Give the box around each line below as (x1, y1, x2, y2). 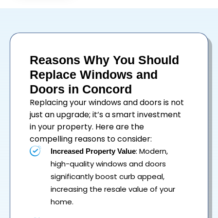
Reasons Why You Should (30, 53, 179, 67)
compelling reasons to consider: (30, 133, 152, 145)
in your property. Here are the (30, 121, 144, 133)
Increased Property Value (51, 147, 136, 156)
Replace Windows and (30, 68, 158, 82)
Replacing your (30, 97, 89, 109)
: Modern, (136, 146, 168, 157)
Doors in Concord (30, 82, 132, 96)
